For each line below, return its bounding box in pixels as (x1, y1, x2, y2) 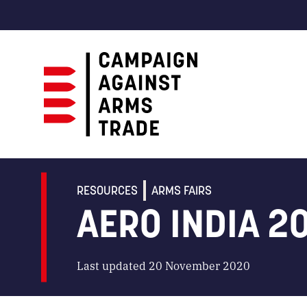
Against (43, 152, 83, 169)
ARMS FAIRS (151, 183, 212, 199)
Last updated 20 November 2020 (77, 258, 250, 274)
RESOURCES (77, 183, 138, 199)
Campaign (43, 136, 96, 152)
